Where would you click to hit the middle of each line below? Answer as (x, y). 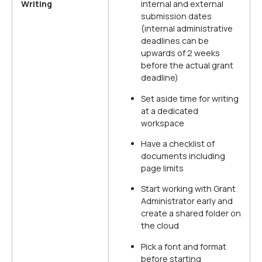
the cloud (160, 226)
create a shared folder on (191, 213)
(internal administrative (187, 29)
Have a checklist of (178, 143)
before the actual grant (187, 65)
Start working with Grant (188, 189)
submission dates (176, 16)
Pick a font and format (184, 246)
